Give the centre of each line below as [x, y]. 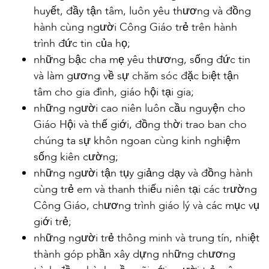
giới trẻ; [53, 222]
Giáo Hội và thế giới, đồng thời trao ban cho [140, 125]
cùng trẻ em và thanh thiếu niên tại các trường [145, 190]
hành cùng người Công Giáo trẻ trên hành [135, 28]
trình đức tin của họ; [82, 44]
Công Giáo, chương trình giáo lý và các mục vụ [147, 206]
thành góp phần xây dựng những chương [134, 255]
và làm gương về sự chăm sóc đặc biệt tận [136, 76]
